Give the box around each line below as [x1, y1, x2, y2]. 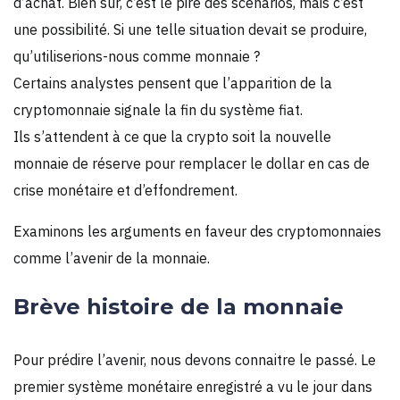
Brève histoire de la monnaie [13, 293, 344, 320]
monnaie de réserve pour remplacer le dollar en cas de [13, 154, 370, 172]
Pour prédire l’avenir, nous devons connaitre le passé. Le [13, 350, 376, 369]
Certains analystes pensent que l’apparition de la [13, 73, 332, 92]
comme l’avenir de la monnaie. [13, 248, 210, 267]
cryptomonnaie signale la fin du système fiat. [13, 100, 303, 119]
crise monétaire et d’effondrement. [13, 180, 237, 199]
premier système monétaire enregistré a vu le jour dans [13, 377, 372, 396]
